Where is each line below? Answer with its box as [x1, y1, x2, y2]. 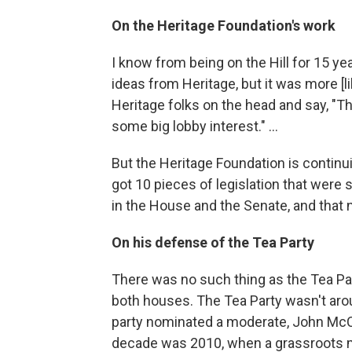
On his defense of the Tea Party [112, 234, 314, 251]
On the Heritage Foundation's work [112, 17, 335, 34]
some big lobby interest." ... [112, 118, 278, 134]
